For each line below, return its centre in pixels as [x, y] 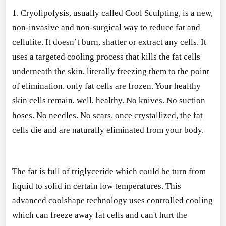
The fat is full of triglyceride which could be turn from [109, 171]
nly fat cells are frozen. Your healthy [136, 86]
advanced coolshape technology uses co [83, 200]
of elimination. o [41, 86]
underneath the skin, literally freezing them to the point [110, 71]
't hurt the [170, 215]
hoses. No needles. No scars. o [66, 115]
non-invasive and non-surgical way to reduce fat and [106, 27]
